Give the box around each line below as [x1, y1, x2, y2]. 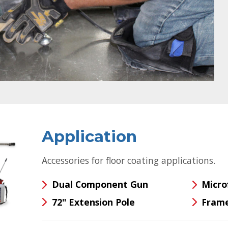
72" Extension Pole [51, 195, 135, 208]
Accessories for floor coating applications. [42, 154, 216, 166]
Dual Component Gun [51, 178, 148, 190]
